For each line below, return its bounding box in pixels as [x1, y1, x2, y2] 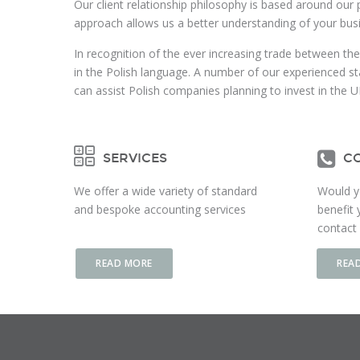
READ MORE [96, 256, 153, 270]
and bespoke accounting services [74, 202, 246, 217]
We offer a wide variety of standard [74, 183, 257, 198]
